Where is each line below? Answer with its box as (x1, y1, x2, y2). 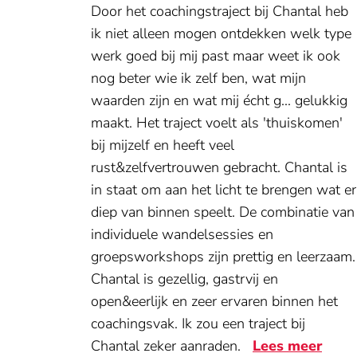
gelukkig (295, 91, 347, 110)
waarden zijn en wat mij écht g (91, 91, 281, 110)
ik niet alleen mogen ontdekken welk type (91, 24, 351, 43)
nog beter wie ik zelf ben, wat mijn (91, 69, 306, 88)
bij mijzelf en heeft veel (91, 135, 234, 155)
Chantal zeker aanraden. (91, 336, 245, 355)
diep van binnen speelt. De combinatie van (91, 202, 355, 222)
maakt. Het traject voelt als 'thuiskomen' (91, 113, 343, 132)
